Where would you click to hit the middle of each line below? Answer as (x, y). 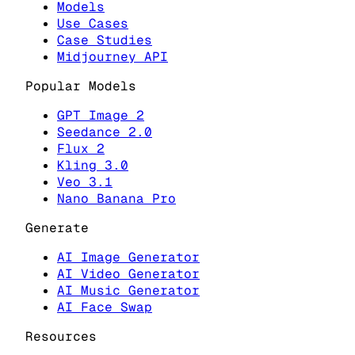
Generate (57, 227)
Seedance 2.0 (105, 132)
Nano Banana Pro (116, 198)
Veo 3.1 (85, 181)
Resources (61, 336)
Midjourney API (113, 56)
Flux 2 (81, 148)
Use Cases (93, 23)
